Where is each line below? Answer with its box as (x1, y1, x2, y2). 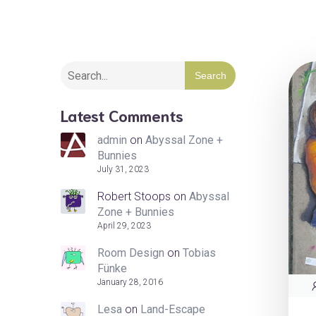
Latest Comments (61, 104, 183, 125)
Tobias (183, 246, 216, 260)
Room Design (97, 246, 164, 260)
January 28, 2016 (97, 277, 163, 287)
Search (194, 70, 226, 81)
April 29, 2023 (97, 221, 151, 231)
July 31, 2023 (97, 164, 149, 174)
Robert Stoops (97, 190, 171, 203)
